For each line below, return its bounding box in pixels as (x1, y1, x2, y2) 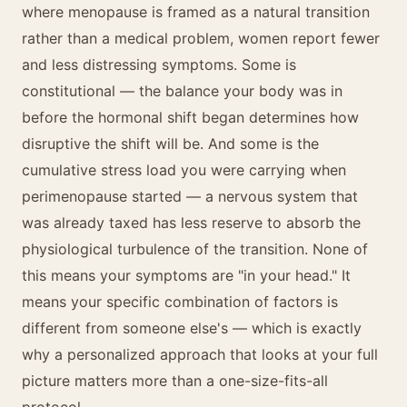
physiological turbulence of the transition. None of (22, 240, 368, 258)
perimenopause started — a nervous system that (22, 187, 358, 205)
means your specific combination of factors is (22, 293, 338, 311)
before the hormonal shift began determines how (22, 108, 359, 126)
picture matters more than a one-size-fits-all (22, 372, 328, 390)
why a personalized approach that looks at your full (22, 345, 378, 363)
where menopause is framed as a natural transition (22, 3, 370, 21)
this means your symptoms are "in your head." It (22, 266, 351, 284)
